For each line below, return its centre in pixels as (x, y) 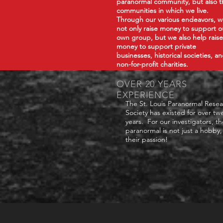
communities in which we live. (163, 11)
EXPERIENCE (146, 95)
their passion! (147, 140)
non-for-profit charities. (152, 64)
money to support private (156, 47)
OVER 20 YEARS (152, 84)
